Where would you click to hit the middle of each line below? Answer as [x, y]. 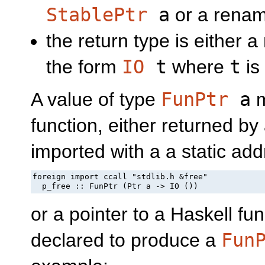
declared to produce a [126, 240]
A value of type [96, 99]
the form [84, 67]
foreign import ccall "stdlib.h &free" [120, 177]
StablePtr [97, 15]
